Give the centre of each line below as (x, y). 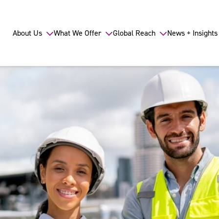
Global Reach (134, 33)
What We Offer (77, 33)
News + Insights (192, 33)
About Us (27, 33)
